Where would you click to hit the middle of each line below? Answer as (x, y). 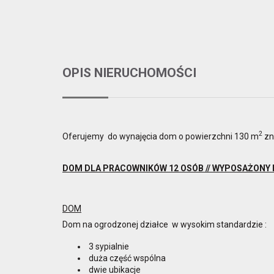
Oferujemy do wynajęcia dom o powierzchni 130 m (161, 136)
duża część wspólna (126, 258)
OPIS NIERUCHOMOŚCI (129, 72)
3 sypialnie (108, 246)
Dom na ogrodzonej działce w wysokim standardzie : (165, 224)
